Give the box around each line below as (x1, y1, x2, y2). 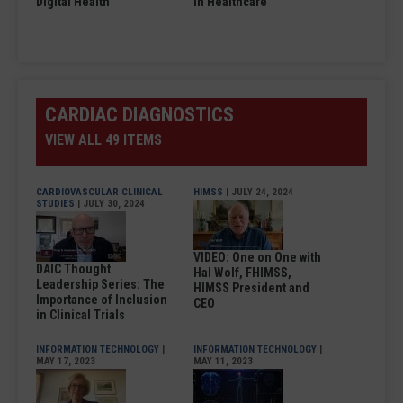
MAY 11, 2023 (193, 354, 253, 367)
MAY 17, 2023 (36, 354, 95, 367)
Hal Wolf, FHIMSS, (193, 264, 291, 280)
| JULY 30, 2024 (75, 197, 145, 210)
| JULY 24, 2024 (223, 185, 293, 198)
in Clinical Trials (36, 307, 125, 322)
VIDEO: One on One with (193, 249, 321, 264)
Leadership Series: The (36, 276, 165, 291)
